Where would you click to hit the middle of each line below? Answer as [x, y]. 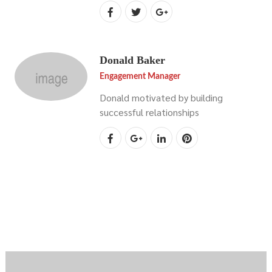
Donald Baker [132, 60]
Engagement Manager [140, 76]
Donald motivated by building [161, 97]
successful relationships [149, 112]
